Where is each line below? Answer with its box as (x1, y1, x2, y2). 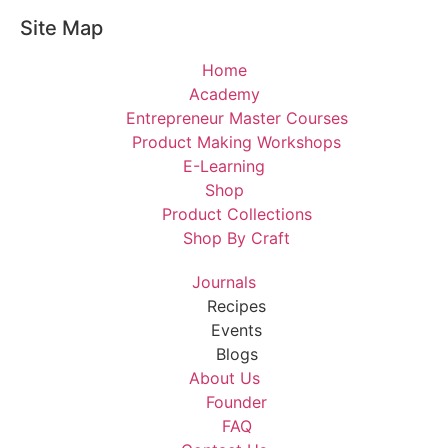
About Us (188, 368, 260, 389)
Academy (188, 84, 260, 105)
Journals (192, 272, 256, 293)
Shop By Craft (183, 228, 290, 249)
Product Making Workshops (132, 132, 341, 153)
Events (211, 320, 262, 341)
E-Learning (183, 156, 265, 177)
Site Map (20, 16, 103, 41)
